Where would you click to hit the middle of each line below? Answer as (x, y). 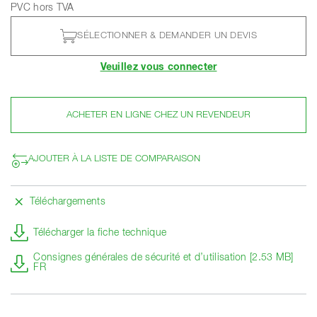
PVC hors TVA (42, 7)
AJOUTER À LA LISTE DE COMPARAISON (114, 159)
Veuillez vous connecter (158, 67)
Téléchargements (68, 201)
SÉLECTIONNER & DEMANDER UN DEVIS (167, 36)
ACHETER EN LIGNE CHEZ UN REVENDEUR (158, 115)
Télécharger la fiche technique (100, 232)
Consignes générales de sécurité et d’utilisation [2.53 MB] (163, 257)
